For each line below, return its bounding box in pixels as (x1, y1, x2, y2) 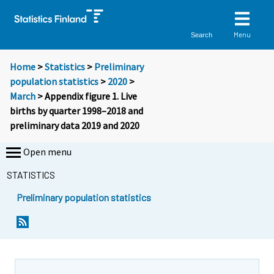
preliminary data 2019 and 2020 (10, 119, 139, 132)
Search (191, 31, 213, 39)
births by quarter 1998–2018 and (10, 105, 143, 117)
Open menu (23, 146, 72, 158)
